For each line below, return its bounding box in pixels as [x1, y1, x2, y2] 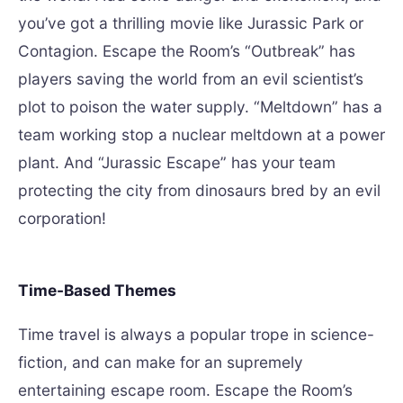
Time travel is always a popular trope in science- [18, 325, 374, 344]
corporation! [18, 209, 106, 228]
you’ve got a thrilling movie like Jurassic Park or [18, 13, 363, 32]
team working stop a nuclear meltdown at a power [18, 125, 385, 144]
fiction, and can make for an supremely [18, 353, 303, 372]
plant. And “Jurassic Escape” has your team [18, 153, 336, 172]
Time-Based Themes [18, 281, 176, 300]
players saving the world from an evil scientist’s [18, 69, 363, 88]
